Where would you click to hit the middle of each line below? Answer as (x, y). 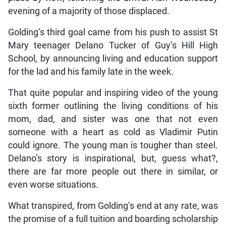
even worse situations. (53, 185)
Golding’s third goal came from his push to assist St (113, 33)
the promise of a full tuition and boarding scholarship (113, 219)
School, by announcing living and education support (113, 59)
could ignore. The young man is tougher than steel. (113, 146)
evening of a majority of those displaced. (89, 11)
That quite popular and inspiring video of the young (113, 93)
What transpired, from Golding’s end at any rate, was (113, 206)
